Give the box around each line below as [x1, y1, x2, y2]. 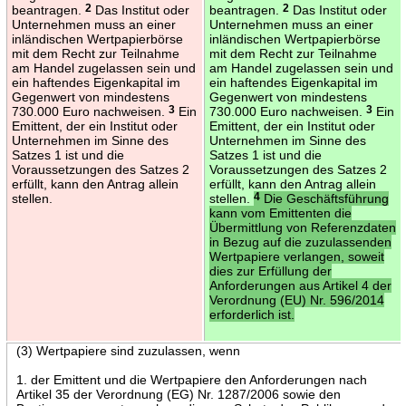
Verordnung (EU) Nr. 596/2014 [208, 292, 384, 307]
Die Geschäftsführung [259, 190, 389, 206]
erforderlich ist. [208, 306, 295, 322]
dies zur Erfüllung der [208, 263, 332, 278]
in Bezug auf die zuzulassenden [208, 234, 391, 249]
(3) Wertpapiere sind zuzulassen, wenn [15, 343, 240, 358]
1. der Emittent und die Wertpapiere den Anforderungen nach [15, 372, 367, 387]
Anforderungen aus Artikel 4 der [208, 277, 391, 293]
